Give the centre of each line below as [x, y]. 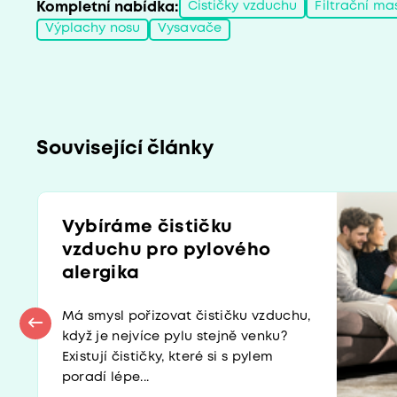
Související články [125, 148]
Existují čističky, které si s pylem [167, 357]
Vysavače [190, 29]
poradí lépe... [105, 378]
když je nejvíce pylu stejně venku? [175, 337]
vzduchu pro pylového [166, 250]
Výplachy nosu [93, 29]
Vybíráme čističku [147, 227]
